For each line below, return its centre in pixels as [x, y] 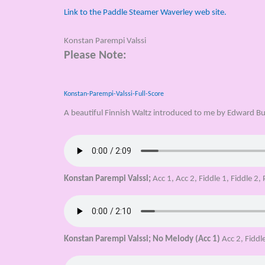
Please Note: [95, 56]
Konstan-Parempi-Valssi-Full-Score [114, 94]
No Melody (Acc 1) [186, 239]
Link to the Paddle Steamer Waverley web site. [145, 13]
